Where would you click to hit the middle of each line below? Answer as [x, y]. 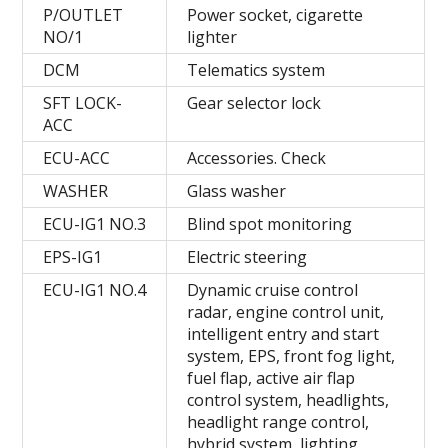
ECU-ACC [77, 157]
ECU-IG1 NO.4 [95, 289]
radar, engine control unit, [286, 311]
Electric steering [247, 256]
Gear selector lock [254, 102]
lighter [212, 36]
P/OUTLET [83, 14]
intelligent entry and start [283, 333]
